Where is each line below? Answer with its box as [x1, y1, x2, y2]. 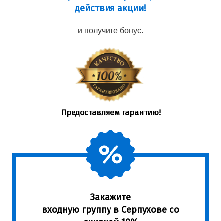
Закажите [90, 191, 131, 203]
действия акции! [75, 3, 146, 14]
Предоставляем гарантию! [60, 108, 161, 117]
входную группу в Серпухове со [42, 204, 179, 215]
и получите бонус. [78, 26, 143, 35]
